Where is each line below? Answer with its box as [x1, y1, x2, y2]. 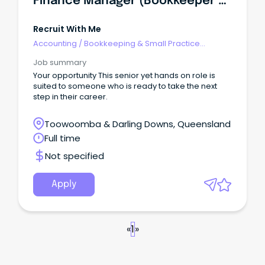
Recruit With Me [33, 23, 101, 35]
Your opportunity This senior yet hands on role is [33, 69, 215, 81]
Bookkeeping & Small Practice [84, 37, 200, 49]
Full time [44, 132, 80, 145]
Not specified [45, 149, 104, 162]
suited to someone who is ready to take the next [33, 80, 217, 92]
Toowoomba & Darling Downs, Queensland [44, 117, 231, 130]
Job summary [33, 56, 86, 68]
